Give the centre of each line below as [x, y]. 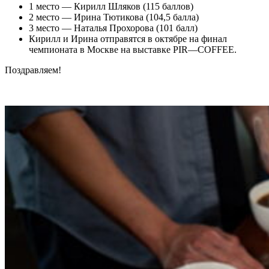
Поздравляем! [33, 70]
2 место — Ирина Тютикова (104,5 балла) [114, 17]
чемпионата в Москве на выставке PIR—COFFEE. [133, 49]
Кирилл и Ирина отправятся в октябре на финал [128, 38]
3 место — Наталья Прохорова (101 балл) [113, 28]
